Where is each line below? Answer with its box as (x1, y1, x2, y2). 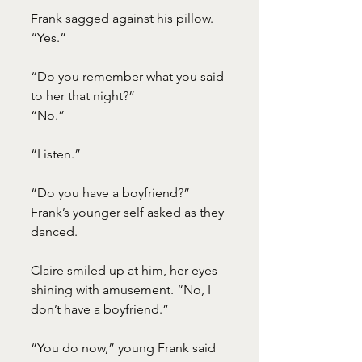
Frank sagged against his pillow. (31, 11, 217, 27)
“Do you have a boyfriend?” (31, 185, 193, 201)
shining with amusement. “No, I (31, 282, 214, 298)
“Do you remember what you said (31, 69, 227, 85)
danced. (31, 224, 78, 240)
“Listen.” (31, 146, 81, 162)
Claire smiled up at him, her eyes (31, 263, 221, 279)
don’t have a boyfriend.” (31, 301, 169, 318)
